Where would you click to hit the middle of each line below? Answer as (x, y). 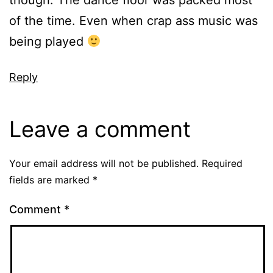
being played (48, 42)
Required (222, 164)
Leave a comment (100, 129)
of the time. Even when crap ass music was (133, 21)
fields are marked (51, 180)
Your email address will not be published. (104, 164)
